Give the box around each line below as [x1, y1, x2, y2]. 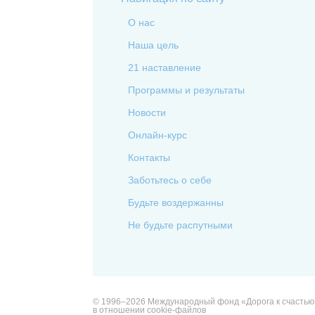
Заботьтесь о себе [128, 174, 212, 186]
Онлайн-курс [128, 129, 187, 141]
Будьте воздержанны [128, 197, 224, 208]
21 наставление [128, 62, 201, 73]
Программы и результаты [128, 84, 245, 96]
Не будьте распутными [128, 219, 233, 231]
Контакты [128, 152, 170, 163]
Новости [128, 107, 166, 118]
